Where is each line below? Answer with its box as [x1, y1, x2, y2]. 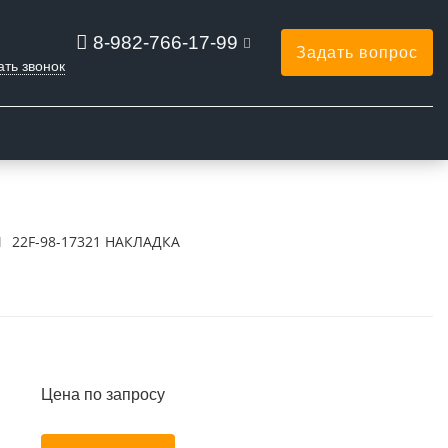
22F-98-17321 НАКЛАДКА [12, 232, 180, 251]
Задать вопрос [296, 44, 418, 61]
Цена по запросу [40, 386, 165, 403]
